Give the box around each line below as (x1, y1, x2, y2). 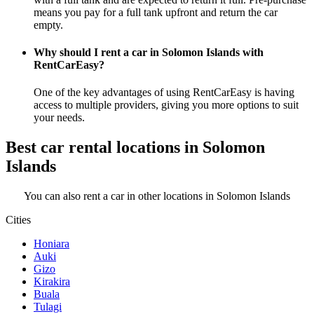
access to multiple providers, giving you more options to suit (34, 99, 299, 111)
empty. (34, 18, 63, 31)
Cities (6, 213, 31, 226)
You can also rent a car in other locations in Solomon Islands (24, 189, 290, 202)
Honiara (34, 237, 69, 250)
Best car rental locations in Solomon (6, 137, 265, 156)
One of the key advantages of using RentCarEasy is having (34, 86, 294, 99)
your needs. (34, 111, 85, 124)
